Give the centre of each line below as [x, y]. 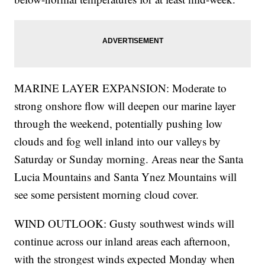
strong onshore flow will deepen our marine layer [125, 105]
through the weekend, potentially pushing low [119, 123]
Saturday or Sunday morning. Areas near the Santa [129, 159]
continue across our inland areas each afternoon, [122, 241]
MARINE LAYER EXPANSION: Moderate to [121, 88]
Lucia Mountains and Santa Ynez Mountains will [126, 176]
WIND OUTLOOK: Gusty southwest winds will [125, 223]
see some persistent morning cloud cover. [107, 194]
